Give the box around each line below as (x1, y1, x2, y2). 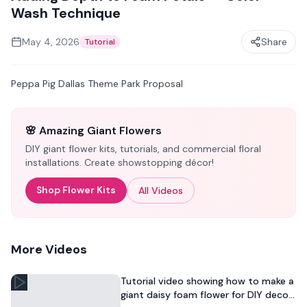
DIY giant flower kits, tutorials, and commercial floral (25, 143, 261, 155)
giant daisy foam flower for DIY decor (121, 288, 292, 301)
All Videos (138, 184, 183, 197)
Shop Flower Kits (36, 184, 116, 196)
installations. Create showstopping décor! (25, 156, 214, 169)
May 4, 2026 (22, 36, 79, 48)
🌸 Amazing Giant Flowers (25, 123, 162, 138)
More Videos (11, 241, 87, 258)
